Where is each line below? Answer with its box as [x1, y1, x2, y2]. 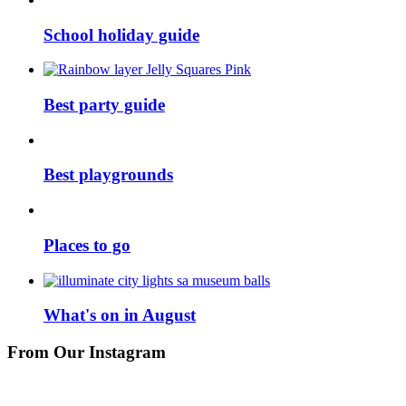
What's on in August [43, 305, 196, 325]
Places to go [43, 235, 130, 255]
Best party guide [43, 94, 165, 114]
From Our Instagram [7, 343, 166, 362]
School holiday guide [43, 24, 199, 44]
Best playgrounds [43, 165, 173, 185]
